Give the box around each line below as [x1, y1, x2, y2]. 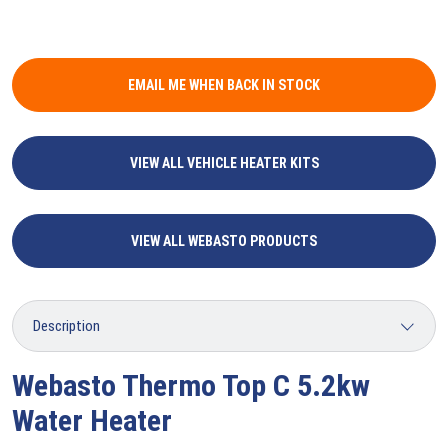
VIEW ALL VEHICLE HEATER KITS [129, 154, 319, 171]
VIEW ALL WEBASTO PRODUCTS [131, 232, 317, 249]
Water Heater [12, 402, 172, 438]
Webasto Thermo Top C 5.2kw [12, 367, 370, 403]
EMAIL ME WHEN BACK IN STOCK [128, 76, 320, 93]
